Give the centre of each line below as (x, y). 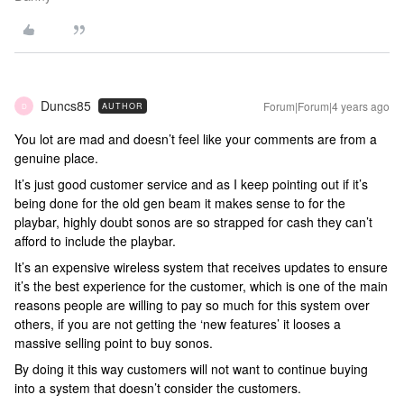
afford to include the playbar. (97, 241)
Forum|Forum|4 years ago (326, 106)
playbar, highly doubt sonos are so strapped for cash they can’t (193, 222)
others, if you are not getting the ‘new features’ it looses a (178, 324)
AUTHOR (123, 106)
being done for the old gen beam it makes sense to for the (180, 203)
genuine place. (58, 158)
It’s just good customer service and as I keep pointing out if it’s (191, 184)
